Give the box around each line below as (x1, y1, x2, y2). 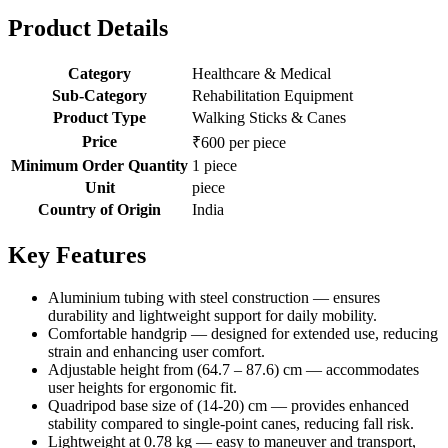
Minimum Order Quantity (11, 157, 188, 175)
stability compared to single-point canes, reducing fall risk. (48, 415, 414, 433)
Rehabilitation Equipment (192, 87, 353, 105)
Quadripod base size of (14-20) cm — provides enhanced (48, 397, 409, 415)
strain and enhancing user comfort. (48, 343, 265, 361)
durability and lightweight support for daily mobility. (48, 307, 377, 325)
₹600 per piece (192, 134, 286, 152)
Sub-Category (52, 87, 147, 105)
